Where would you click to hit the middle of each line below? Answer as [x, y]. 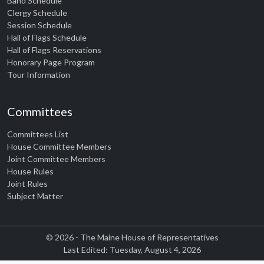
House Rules [30, 171]
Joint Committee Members [56, 159]
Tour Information [39, 75]
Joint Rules [27, 184]
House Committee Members [59, 146]
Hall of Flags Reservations [54, 50]
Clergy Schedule [37, 13]
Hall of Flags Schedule [47, 37]
